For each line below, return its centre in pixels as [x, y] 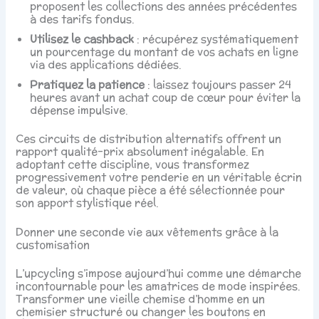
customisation [53, 245]
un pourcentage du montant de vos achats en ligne [164, 51]
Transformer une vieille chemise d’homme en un [141, 299]
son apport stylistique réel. [88, 202]
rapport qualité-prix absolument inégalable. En [140, 151]
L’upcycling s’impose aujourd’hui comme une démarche [159, 273]
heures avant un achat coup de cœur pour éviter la [166, 97]
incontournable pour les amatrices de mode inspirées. [158, 286]
